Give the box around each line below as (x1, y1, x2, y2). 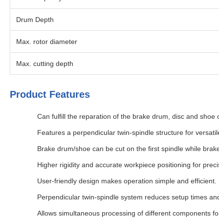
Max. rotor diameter (16, 38, 77, 45)
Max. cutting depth (16, 60, 73, 67)
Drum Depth (16, 16, 54, 23)
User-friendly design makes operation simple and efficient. (37, 177, 217, 185)
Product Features (10, 89, 90, 100)
